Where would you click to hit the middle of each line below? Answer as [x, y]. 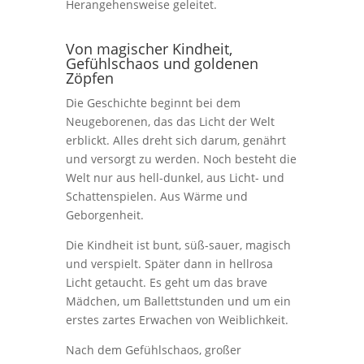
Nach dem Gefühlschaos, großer [153, 350]
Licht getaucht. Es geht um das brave [166, 282]
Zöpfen [89, 78]
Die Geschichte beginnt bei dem [153, 103]
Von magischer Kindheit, [149, 49]
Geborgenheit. [104, 215]
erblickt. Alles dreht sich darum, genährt [175, 140]
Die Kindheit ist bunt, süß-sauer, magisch [178, 245]
